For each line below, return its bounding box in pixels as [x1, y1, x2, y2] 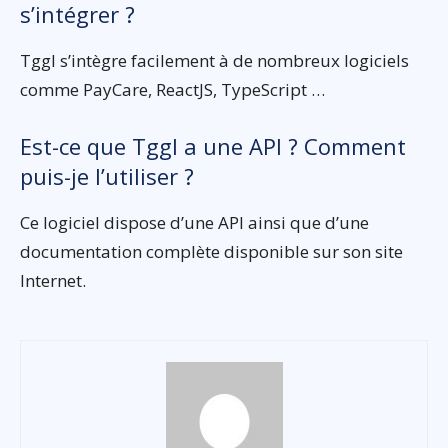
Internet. [20, 269, 86, 293]
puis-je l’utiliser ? [20, 161, 194, 192]
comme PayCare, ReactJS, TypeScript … [20, 78, 325, 102]
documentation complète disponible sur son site [20, 240, 403, 264]
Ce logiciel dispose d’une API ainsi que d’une [20, 211, 369, 235]
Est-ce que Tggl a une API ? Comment [20, 131, 406, 162]
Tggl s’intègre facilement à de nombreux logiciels [20, 49, 409, 73]
